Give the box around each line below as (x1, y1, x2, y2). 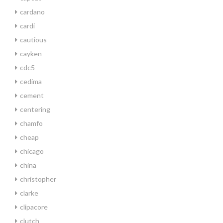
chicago (20, 147, 44, 155)
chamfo (20, 119, 43, 127)
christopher (20, 175, 56, 183)
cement (20, 91, 44, 100)
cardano (20, 7, 45, 16)
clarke (20, 189, 38, 197)
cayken (20, 49, 42, 58)
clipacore (20, 203, 48, 211)
